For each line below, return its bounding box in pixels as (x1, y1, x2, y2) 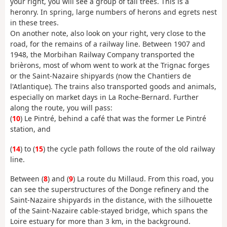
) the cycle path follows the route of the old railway (43, 143, 215, 154)
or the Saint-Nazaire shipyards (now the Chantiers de (10, 71, 191, 81)
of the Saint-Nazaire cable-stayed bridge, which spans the (10, 206, 208, 216)
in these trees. (10, 18, 59, 28)
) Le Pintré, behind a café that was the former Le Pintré (20, 113, 206, 124)
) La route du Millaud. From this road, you (73, 174, 214, 184)
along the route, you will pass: (10, 103, 112, 113)
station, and (10, 124, 51, 134)
